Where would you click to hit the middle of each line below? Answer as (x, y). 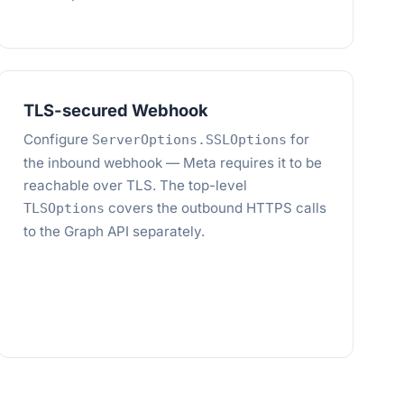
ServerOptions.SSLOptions (190, 140)
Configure (58, 139)
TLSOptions (64, 208)
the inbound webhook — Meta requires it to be (173, 163)
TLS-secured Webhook (116, 110)
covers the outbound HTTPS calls (216, 208)
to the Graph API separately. (115, 231)
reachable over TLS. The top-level (136, 185)
